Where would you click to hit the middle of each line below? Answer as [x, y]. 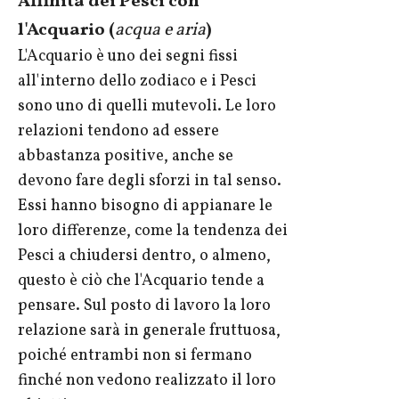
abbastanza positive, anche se [126, 157]
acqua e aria [160, 31]
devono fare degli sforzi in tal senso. [150, 182]
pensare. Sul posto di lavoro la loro [144, 306]
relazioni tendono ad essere [118, 132]
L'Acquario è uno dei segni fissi [128, 57]
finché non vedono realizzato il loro [147, 381]
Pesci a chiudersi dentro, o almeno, [144, 256]
